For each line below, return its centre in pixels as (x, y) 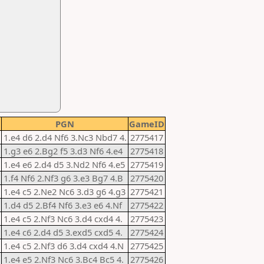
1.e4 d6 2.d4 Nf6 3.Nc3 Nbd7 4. (65, 137)
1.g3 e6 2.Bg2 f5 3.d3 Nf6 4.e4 (63, 151)
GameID (147, 124)
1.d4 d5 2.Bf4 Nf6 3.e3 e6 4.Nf (63, 205)
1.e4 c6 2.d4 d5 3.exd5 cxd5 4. (63, 232)
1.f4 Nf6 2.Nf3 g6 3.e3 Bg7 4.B (63, 178)
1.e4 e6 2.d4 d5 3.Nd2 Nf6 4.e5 (64, 164)
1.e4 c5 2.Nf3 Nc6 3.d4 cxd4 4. (63, 219)
